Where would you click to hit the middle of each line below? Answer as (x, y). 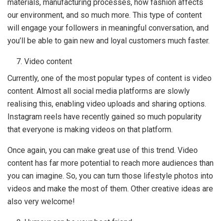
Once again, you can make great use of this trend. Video (103, 150)
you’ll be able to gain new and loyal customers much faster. (109, 41)
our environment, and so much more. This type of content (105, 15)
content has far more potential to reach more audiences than (110, 163)
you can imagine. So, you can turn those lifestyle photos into (110, 176)
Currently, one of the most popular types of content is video (110, 78)
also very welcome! (41, 202)
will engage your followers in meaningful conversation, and (108, 28)
